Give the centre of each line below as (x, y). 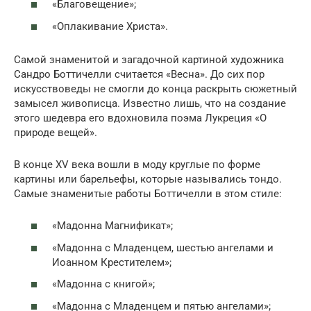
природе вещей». (56, 132)
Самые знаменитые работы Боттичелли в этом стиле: (148, 193)
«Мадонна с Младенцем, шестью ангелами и (163, 247)
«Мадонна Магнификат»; (112, 226)
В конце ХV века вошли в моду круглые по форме (137, 164)
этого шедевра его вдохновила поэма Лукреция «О (140, 118)
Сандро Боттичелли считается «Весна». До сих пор (139, 74)
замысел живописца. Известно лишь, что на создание (150, 103)
